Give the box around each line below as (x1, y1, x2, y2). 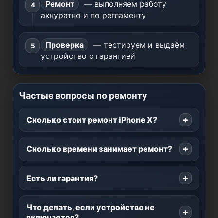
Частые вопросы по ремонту (19, 91, 147, 101)
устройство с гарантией (41, 51, 135, 61)
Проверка (45, 40, 84, 50)
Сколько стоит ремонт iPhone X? (26, 115, 157, 125)
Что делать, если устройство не (26, 202, 155, 212)
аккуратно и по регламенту (41, 10, 146, 20)
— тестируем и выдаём (91, 40, 185, 50)
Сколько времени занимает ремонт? (26, 144, 172, 154)
